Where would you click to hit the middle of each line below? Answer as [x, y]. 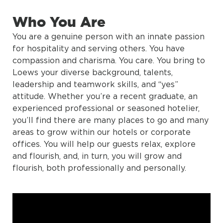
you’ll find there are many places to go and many [111, 120]
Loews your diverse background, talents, [93, 72]
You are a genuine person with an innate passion [109, 36]
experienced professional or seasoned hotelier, [106, 108]
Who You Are [59, 21]
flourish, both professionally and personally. [101, 167]
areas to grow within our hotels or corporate [102, 132]
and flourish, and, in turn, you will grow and [97, 156]
